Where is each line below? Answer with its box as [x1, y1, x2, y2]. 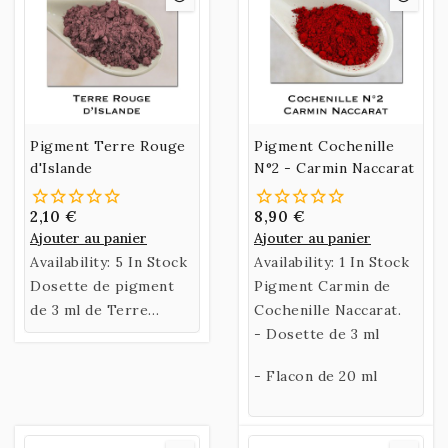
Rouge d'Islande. [30, 324, 146, 343]
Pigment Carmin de [254, 276, 391, 295]
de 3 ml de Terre [30, 300, 148, 319]
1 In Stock [339, 252, 409, 271]
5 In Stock [115, 252, 187, 271]
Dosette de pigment [30, 276, 174, 295]
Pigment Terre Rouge [30, 136, 186, 155]
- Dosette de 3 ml [254, 324, 380, 343]
